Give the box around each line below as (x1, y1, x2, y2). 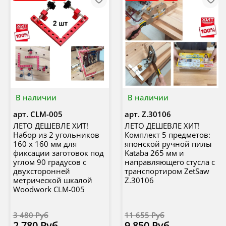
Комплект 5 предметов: (125, 130, 210, 140)
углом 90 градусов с (13, 157, 86, 167)
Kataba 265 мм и (125, 148, 184, 158)
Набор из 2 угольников (13, 130, 99, 140)
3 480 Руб (13, 210, 48, 220)
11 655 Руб (125, 210, 164, 220)
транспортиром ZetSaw (125, 166, 209, 177)
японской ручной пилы (125, 139, 212, 149)
